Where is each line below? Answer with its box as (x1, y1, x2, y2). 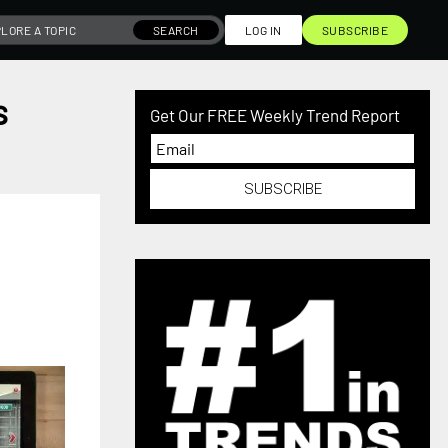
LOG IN (244, 23, 282, 37)
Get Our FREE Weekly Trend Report (150, 105, 401, 125)
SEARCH (152, 23, 199, 37)
